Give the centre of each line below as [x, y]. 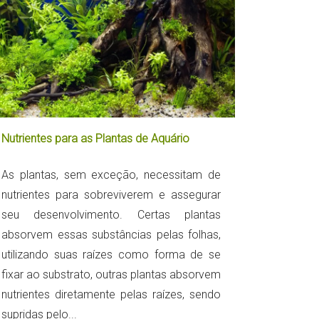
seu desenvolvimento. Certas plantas [111, 215]
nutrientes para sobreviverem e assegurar [111, 195]
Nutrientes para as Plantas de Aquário [95, 139]
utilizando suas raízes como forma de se [111, 255]
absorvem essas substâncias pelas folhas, [111, 235]
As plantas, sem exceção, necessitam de [111, 175]
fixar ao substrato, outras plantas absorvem [111, 275]
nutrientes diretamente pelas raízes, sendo [111, 295]
